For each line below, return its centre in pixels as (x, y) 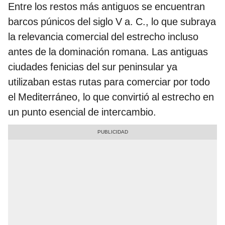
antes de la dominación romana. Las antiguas (108, 51)
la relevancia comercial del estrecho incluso (103, 36)
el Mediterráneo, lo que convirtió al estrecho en (111, 97)
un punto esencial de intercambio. (82, 112)
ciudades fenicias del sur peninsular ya (93, 67)
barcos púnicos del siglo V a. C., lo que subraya (112, 21)
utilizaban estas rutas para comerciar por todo (109, 82)
